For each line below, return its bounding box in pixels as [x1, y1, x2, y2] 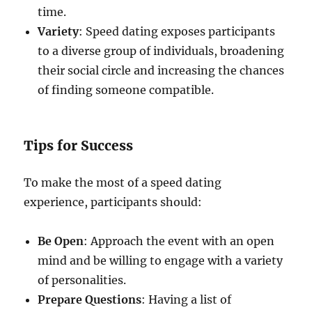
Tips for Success [24, 137, 134, 155]
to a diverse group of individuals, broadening [38, 44, 285, 58]
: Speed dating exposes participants [79, 24, 276, 39]
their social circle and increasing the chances [38, 63, 285, 78]
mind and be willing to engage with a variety [38, 253, 283, 268]
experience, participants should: [24, 195, 203, 210]
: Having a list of [141, 292, 232, 307]
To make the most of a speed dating [24, 175, 222, 190]
